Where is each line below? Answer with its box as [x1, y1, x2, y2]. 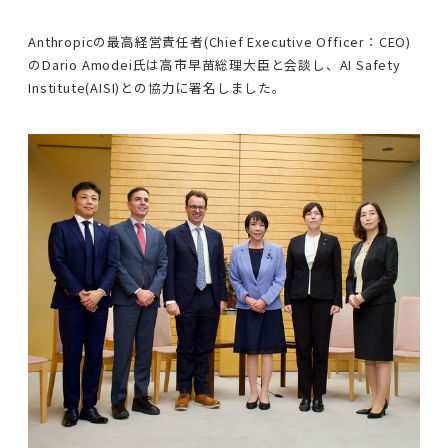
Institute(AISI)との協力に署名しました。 [28, 77, 286, 97]
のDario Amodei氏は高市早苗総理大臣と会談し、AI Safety [28, 54, 401, 74]
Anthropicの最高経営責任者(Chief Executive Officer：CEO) [28, 31, 412, 51]
